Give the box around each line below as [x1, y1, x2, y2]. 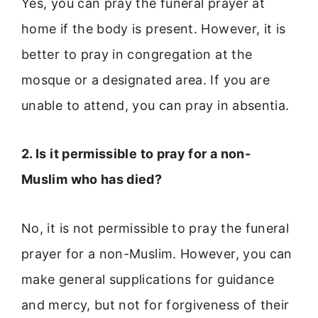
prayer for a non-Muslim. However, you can [21, 246, 292, 261]
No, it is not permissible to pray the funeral [21, 220, 290, 236]
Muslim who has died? [21, 172, 163, 187]
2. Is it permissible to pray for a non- [21, 146, 251, 162]
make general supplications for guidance [21, 271, 275, 287]
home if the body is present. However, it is [21, 21, 286, 37]
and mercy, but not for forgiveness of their [21, 297, 290, 312]
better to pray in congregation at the [21, 47, 253, 62]
